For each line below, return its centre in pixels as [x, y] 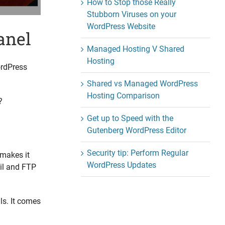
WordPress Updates [122, 165]
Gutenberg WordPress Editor [137, 131]
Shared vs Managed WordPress [143, 84]
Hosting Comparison [124, 96]
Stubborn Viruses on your [132, 15]
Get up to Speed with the [130, 119]
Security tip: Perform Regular [138, 153]
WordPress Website [121, 27]
